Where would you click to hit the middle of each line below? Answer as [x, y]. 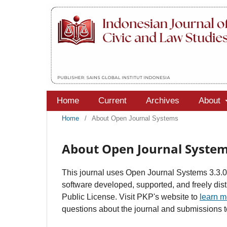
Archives [163, 100]
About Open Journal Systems [135, 118]
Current [112, 100]
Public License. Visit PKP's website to [131, 197]
